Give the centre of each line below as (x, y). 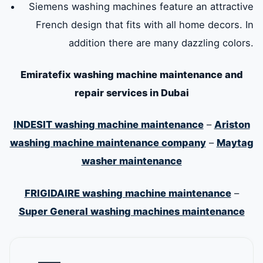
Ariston (232, 125)
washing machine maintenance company (108, 143)
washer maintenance (131, 161)
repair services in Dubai (131, 93)
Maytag (235, 143)
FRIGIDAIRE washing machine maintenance (128, 193)
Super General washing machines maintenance (131, 211)
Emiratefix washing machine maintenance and (131, 75)
